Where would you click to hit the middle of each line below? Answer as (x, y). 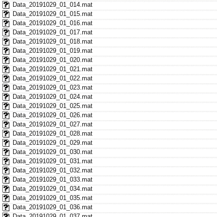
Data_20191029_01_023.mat (52, 87)
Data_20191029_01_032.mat (52, 170)
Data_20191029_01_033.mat (52, 179)
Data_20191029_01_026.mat (52, 115)
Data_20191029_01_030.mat (52, 152)
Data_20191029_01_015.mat (52, 14)
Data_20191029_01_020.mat (52, 60)
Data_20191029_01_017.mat (52, 32)
